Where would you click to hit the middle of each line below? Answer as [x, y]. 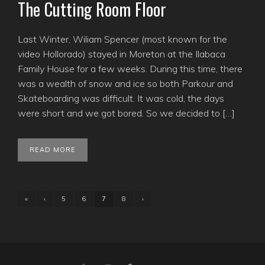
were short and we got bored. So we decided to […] [126, 113]
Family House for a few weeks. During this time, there [130, 68]
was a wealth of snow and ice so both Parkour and [125, 83]
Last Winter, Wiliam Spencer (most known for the [122, 39]
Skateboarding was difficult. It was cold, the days [121, 98]
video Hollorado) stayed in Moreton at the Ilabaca [122, 54]
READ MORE [53, 149]
